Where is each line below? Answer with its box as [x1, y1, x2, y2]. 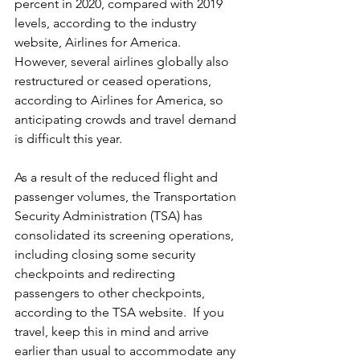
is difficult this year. [14, 130, 129, 146]
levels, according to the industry [14, 14, 199, 31]
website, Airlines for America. [14, 34, 187, 50]
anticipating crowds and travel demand [14, 111, 239, 127]
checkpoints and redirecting [14, 265, 178, 281]
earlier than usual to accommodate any [14, 342, 239, 358]
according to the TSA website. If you [14, 304, 227, 320]
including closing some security [14, 246, 198, 262]
